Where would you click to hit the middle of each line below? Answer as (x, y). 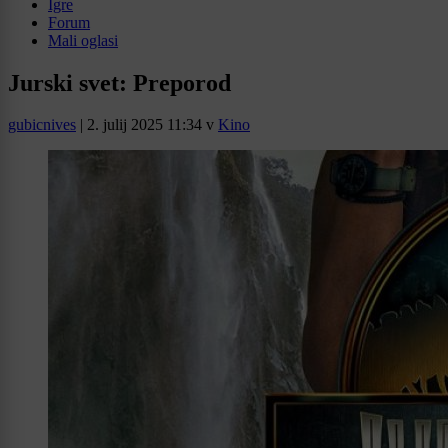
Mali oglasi (83, 40)
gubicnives (42, 125)
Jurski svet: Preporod (119, 82)
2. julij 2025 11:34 (144, 125)
